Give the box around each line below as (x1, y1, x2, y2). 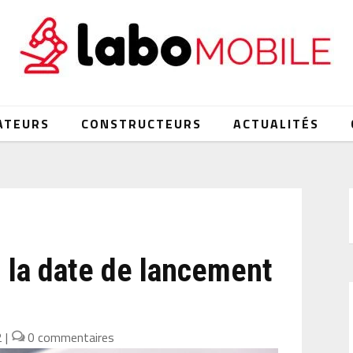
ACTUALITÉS (233, 114, 320, 133)
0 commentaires (28, 328, 115, 347)
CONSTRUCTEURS (81, 114, 203, 133)
